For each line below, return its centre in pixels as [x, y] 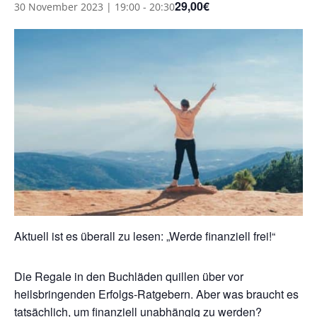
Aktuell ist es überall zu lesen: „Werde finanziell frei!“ [145, 236]
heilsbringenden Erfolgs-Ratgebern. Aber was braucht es [156, 294]
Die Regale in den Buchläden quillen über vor [129, 277]
